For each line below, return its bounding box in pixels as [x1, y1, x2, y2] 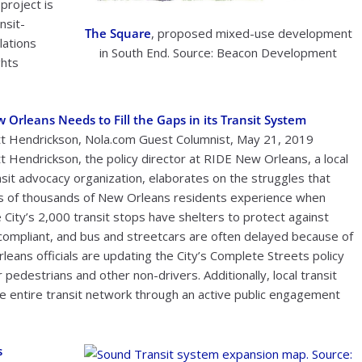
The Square [84, 24, 151, 41]
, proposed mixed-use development [150, 24, 352, 41]
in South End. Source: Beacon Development [99, 44, 338, 61]
